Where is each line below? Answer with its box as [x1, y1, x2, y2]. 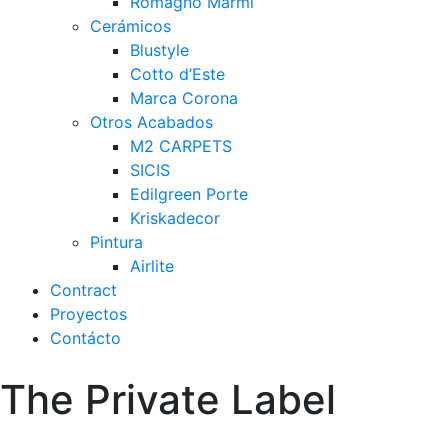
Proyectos [50, 304, 127, 324]
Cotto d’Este [130, 64, 225, 84]
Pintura [90, 232, 143, 252]
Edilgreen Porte [130, 184, 248, 204]
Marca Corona [130, 88, 238, 108]
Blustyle [130, 40, 189, 60]
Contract [50, 280, 117, 300]
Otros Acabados [90, 112, 213, 132]
